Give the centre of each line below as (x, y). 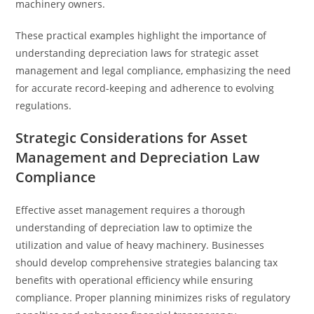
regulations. (44, 105)
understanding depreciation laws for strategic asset (137, 53)
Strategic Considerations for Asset (132, 138)
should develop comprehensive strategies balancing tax (147, 262)
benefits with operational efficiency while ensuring (135, 280)
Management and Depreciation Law (138, 157)
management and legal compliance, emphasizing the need (153, 70)
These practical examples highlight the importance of (141, 35)
